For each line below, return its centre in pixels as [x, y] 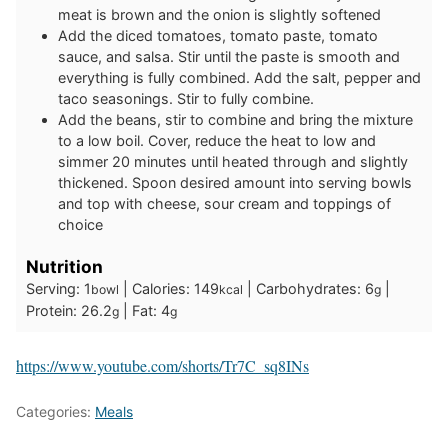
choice [80, 225]
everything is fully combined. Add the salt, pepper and [239, 78]
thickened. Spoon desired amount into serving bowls [235, 183]
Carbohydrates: [310, 289]
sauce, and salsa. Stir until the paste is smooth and [229, 57]
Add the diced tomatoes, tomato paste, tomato [218, 36]
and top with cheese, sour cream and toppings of [224, 204]
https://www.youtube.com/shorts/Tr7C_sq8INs [162, 366]
